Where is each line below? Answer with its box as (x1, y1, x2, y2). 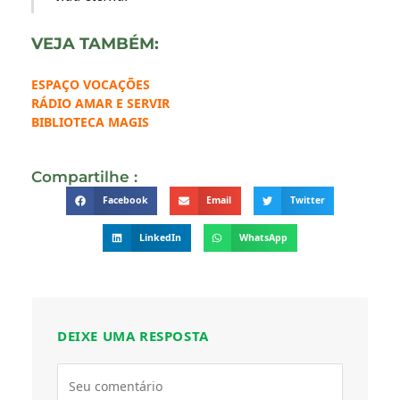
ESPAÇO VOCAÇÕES (31, 76, 150, 94)
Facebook (102, 194, 148, 207)
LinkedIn (139, 230, 181, 244)
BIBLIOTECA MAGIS (31, 113, 149, 131)
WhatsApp (239, 230, 288, 244)
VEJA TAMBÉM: (31, 34, 159, 54)
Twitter (289, 194, 325, 207)
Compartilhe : (31, 168, 137, 187)
